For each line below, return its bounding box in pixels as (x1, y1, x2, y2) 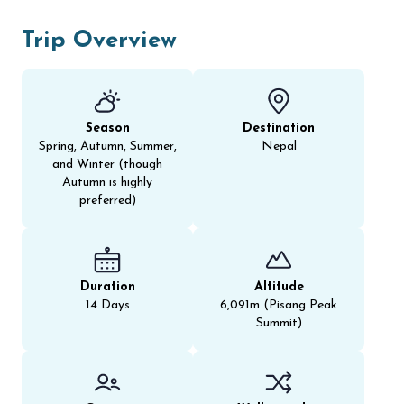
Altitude (253, 280, 304, 294)
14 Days (85, 298, 130, 312)
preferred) (78, 194, 136, 207)
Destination (243, 122, 315, 135)
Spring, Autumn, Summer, (38, 140, 177, 153)
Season (85, 122, 130, 135)
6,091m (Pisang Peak (220, 298, 337, 312)
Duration (79, 280, 135, 294)
